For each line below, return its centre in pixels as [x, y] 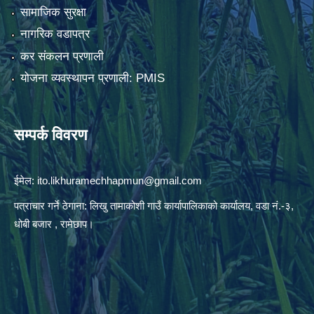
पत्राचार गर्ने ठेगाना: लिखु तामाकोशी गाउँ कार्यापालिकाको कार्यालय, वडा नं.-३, [154, 206]
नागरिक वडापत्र [55, 34]
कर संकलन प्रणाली [62, 56]
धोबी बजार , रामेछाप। [54, 224]
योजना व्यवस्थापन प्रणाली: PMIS [92, 78]
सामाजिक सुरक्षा [53, 13]
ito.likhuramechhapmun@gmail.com [120, 181]
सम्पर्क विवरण [50, 135]
